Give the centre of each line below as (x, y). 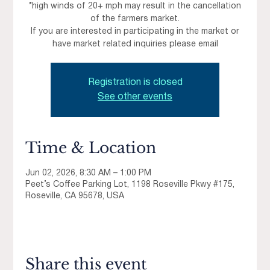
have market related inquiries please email (135, 45)
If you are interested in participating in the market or (135, 32)
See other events (135, 97)
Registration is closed (135, 83)
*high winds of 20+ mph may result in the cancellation (135, 7)
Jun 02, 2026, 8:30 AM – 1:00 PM (89, 174)
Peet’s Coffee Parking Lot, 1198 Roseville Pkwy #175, (130, 185)
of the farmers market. (135, 19)
